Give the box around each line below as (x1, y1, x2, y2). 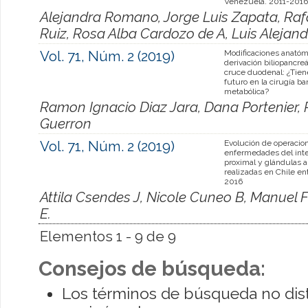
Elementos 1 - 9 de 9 (40, 228, 176, 245)
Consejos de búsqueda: (38, 256, 265, 280)
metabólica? (224, 86, 269, 96)
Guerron (40, 115, 91, 132)
